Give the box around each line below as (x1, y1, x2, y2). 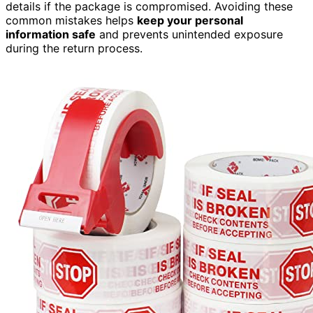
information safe (6, 27, 96, 42)
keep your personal (137, 13, 243, 28)
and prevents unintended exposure (96, 27, 283, 42)
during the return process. (6, 41, 143, 56)
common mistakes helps (6, 13, 137, 28)
